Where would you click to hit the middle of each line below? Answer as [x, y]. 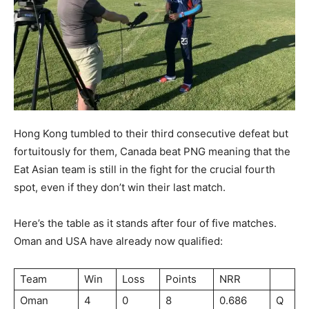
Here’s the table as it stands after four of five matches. [145, 223]
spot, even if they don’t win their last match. [120, 187]
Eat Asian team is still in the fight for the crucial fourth [144, 169]
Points [181, 279]
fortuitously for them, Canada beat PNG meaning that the [152, 151]
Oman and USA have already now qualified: [118, 241]
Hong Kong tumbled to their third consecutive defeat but [151, 133]
